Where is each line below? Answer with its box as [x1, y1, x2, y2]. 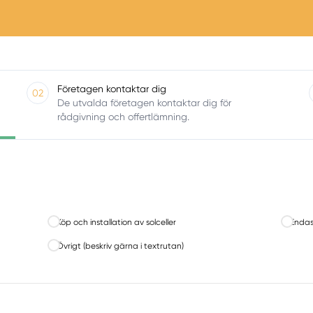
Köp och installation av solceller [57, 217, 177, 227]
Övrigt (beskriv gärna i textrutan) [57, 241, 184, 252]
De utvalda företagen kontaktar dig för [57, 96, 231, 108]
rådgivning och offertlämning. [57, 110, 189, 122]
